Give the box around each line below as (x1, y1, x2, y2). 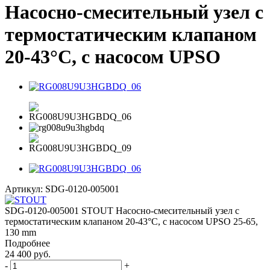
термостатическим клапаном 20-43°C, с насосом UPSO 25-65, (5, 216, 258, 227)
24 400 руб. (5, 248, 51, 259)
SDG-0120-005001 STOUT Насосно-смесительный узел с (5, 205, 239, 216)
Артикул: (5, 183, 43, 194)
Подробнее (5, 237, 50, 248)
